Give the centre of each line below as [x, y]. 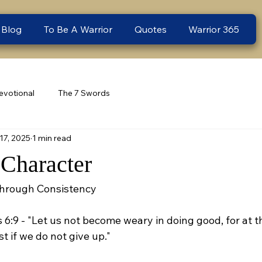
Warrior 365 [214, 29]
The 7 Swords [84, 93]
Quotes [150, 29]
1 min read [52, 138]
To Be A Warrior [78, 29]
